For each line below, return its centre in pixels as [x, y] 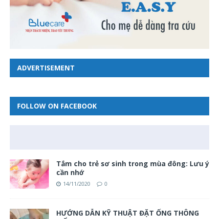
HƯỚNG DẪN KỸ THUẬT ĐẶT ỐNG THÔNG [128, 213]
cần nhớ [70, 172]
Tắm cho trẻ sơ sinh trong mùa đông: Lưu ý [133, 164]
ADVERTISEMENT [46, 68]
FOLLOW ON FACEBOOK [57, 106]
